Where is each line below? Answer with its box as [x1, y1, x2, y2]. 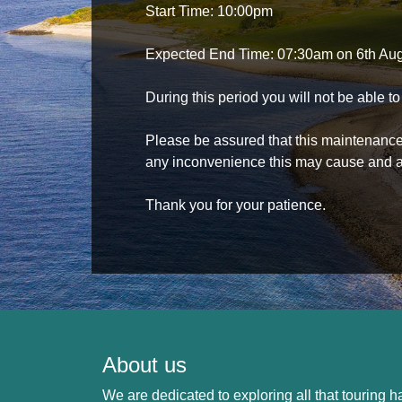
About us [102, 353, 187, 377]
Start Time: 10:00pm [145, 4, 273, 19]
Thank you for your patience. [145, 197, 326, 213]
